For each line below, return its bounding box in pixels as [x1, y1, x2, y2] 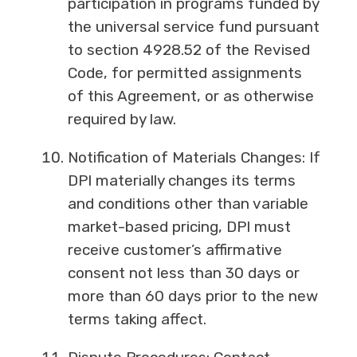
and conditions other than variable [67, 194, 308, 214]
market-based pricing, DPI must [67, 218, 291, 237]
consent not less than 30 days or [67, 264, 300, 283]
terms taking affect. [67, 310, 206, 329]
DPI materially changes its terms [67, 171, 296, 190]
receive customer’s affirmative [67, 241, 282, 260]
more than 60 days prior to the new [67, 287, 318, 306]
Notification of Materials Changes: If [67, 148, 320, 167]
